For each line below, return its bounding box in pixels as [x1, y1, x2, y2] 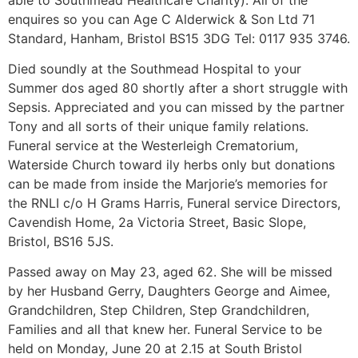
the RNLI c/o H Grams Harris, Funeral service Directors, [8, 194, 340, 211]
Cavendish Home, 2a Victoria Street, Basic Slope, [8, 213, 306, 230]
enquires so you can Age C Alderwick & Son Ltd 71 [8, 10, 315, 27]
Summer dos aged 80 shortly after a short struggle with [8, 79, 348, 96]
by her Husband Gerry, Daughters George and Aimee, [8, 283, 330, 300]
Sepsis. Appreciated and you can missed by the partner [8, 98, 344, 115]
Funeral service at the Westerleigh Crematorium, [8, 137, 298, 153]
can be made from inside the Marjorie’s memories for [8, 175, 328, 192]
